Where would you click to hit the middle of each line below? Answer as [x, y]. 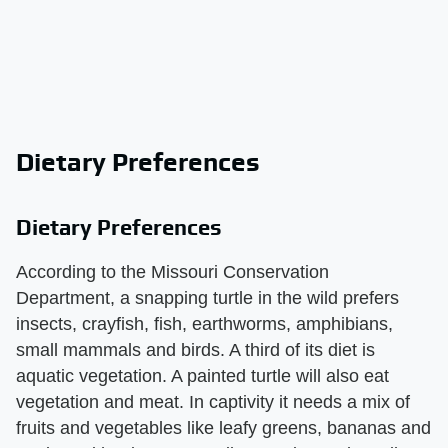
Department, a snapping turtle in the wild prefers [207, 297]
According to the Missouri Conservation [172, 271]
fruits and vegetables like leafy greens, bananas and [223, 427]
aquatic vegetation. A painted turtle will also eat [202, 375]
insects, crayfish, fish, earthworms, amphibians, [204, 323]
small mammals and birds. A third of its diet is [195, 349]
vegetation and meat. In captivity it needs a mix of [213, 401]
